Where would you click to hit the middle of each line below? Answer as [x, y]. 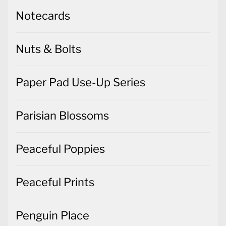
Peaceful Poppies [60, 149]
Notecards [43, 16]
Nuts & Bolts [48, 49]
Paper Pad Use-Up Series [80, 82]
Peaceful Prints [55, 182]
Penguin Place [52, 216]
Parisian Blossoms [62, 116]
